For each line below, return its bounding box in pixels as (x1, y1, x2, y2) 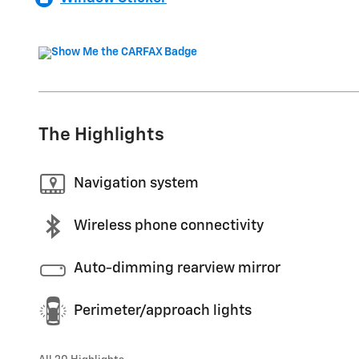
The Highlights (38, 125, 164, 144)
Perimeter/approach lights (74, 304, 252, 318)
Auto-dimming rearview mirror (74, 261, 280, 276)
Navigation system (74, 176, 199, 191)
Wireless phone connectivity (74, 219, 264, 233)
